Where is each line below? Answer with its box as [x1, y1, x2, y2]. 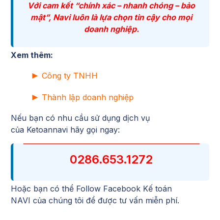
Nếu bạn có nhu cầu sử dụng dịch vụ [11, 112, 150, 123]
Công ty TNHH [42, 70, 98, 81]
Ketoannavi [27, 124, 68, 135]
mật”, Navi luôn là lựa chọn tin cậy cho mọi [30, 12, 192, 22]
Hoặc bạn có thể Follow [11, 183, 103, 193]
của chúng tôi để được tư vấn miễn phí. [30, 195, 179, 205]
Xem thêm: [11, 50, 53, 60]
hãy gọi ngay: [68, 124, 120, 135]
